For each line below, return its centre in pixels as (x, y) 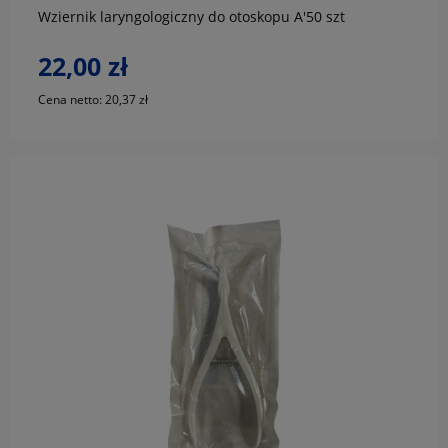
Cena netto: (71, 99)
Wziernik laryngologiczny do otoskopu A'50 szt (191, 17)
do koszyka (224, 430)
